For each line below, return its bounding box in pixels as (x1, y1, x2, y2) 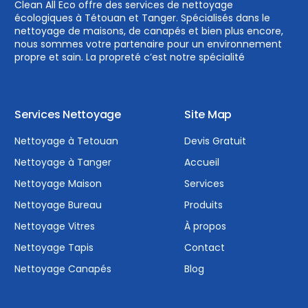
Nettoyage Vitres (14, 219, 96, 233)
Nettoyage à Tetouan (14, 133, 119, 148)
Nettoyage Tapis (14, 240, 94, 254)
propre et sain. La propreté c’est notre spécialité (14, 49, 245, 64)
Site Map (184, 106, 232, 122)
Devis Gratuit (184, 133, 247, 148)
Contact (184, 240, 225, 254)
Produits (184, 197, 223, 212)
